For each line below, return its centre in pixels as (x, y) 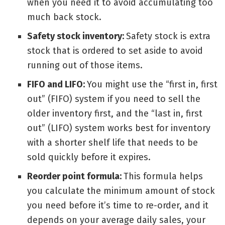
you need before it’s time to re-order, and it (118, 206)
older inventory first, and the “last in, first (115, 114)
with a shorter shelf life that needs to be (112, 143)
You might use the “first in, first (152, 85)
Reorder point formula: (75, 177)
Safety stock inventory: (76, 36)
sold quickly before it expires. (89, 157)
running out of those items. (85, 66)
